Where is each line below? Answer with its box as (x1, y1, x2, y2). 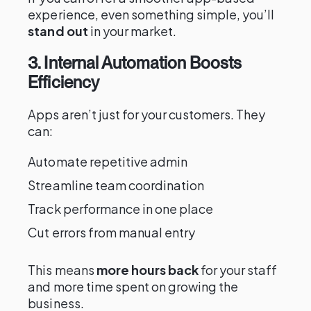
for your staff (199, 262, 278, 278)
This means (28, 262, 96, 278)
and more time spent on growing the (28, 278, 239, 294)
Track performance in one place (28, 201, 214, 217)
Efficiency (28, 72, 99, 92)
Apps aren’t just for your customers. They (28, 106, 266, 122)
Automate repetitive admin (28, 153, 188, 169)
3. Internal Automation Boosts (28, 53, 242, 73)
